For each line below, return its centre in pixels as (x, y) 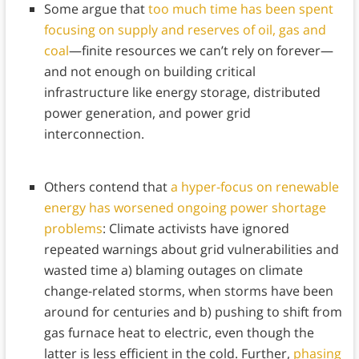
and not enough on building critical (149, 72)
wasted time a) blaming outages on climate (173, 270)
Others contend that (107, 187)
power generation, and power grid (147, 113)
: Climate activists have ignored (196, 229)
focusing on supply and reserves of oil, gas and (185, 30)
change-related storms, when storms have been (188, 291)
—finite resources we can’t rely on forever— (201, 51)
